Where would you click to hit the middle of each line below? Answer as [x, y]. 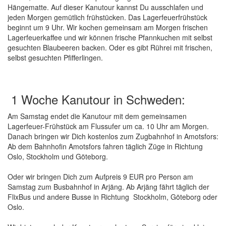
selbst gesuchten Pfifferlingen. [56, 58]
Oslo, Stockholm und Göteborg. [58, 156]
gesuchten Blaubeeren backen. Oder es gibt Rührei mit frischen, [110, 47]
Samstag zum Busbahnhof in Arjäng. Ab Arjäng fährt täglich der [108, 187]
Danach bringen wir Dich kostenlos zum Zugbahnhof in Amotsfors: [113, 136]
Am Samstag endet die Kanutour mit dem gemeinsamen [97, 116]
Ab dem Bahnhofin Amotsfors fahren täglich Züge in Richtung [105, 146]
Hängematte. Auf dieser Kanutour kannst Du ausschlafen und [105, 7]
